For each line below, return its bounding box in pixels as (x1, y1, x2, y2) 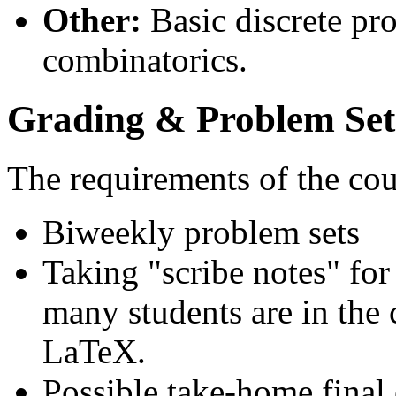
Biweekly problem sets (42, 213, 360, 252)
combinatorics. (42, 41, 247, 80)
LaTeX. (42, 332, 146, 371)
